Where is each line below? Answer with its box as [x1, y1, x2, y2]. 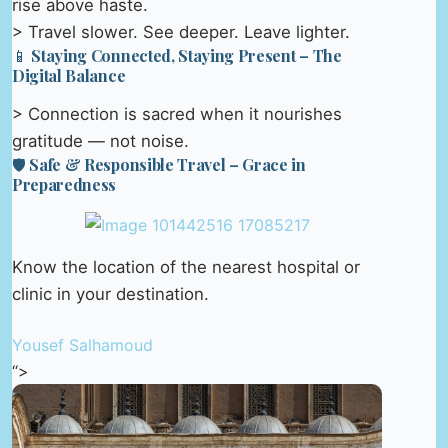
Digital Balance [12, 64, 126, 86]
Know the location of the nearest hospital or [12, 257, 360, 278]
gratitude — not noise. [12, 130, 189, 151]
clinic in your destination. [12, 284, 209, 305]
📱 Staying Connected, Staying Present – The [12, 44, 342, 66]
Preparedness [12, 173, 117, 195]
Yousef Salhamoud [12, 335, 153, 356]
